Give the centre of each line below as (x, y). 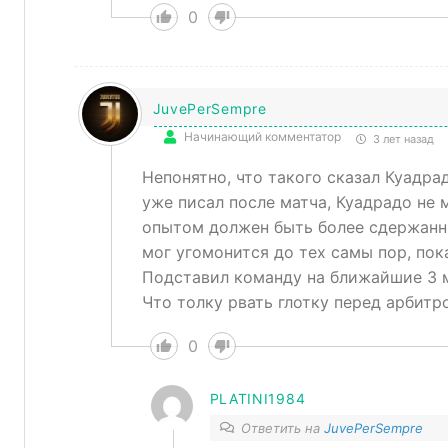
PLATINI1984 (257, 398)
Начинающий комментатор (262, 136)
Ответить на (282, 428)
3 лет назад (401, 139)
